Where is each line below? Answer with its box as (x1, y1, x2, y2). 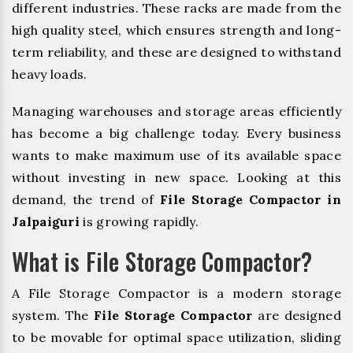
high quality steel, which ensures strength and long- (12, 21, 341, 38)
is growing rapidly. (80, 213, 199, 229)
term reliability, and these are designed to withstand (12, 43, 341, 60)
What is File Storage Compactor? (12, 243, 313, 279)
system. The (12, 307, 94, 323)
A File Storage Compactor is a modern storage (12, 284, 341, 301)
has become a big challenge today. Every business (12, 124, 341, 141)
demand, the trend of (12, 191, 161, 207)
